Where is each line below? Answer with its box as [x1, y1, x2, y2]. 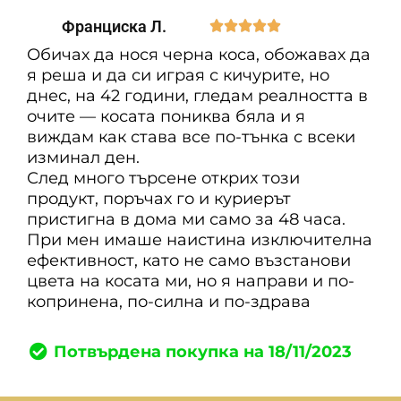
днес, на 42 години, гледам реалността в [27, 85, 368, 106]
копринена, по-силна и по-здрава [27, 291, 311, 311]
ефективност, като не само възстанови [27, 250, 351, 270]
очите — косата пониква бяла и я [27, 106, 305, 126]
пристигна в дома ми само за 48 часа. [27, 209, 346, 229]
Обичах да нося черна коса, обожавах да [27, 44, 371, 64]
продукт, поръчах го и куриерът [27, 188, 291, 209]
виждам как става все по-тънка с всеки [27, 126, 355, 147]
